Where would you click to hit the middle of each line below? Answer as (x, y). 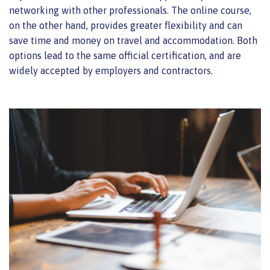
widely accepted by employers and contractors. (112, 70)
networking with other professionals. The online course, (130, 10)
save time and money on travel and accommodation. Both (133, 40)
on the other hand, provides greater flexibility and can (126, 25)
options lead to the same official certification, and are (125, 55)
